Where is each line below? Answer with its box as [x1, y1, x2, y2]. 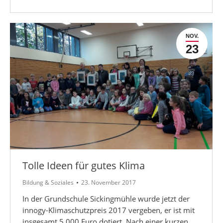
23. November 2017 [81, 178, 136, 187]
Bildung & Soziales [22, 178, 74, 187]
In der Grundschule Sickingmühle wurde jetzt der [22, 193, 190, 204]
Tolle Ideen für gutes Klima [22, 158, 145, 172]
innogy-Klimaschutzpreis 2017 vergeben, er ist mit [22, 205, 195, 215]
